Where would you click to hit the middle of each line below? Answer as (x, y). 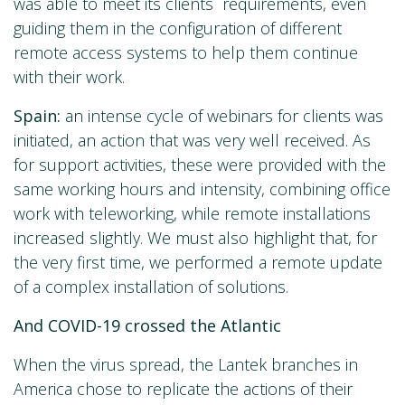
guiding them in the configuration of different (178, 28)
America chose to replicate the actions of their (183, 389)
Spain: (39, 116)
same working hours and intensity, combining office (202, 189)
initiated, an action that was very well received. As (192, 141)
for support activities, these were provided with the (200, 165)
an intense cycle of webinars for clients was (224, 116)
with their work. (69, 77)
